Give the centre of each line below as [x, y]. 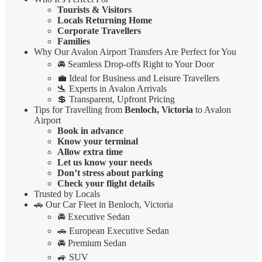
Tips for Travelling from [79, 110]
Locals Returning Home [105, 20]
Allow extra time [90, 152]
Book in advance [90, 131]
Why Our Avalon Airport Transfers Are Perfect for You [135, 52]
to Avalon [212, 110]
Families [74, 42]
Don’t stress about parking [110, 173]
